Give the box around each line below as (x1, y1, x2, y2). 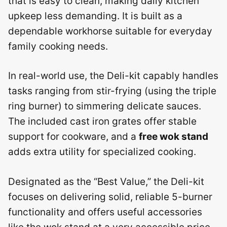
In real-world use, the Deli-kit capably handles (8, 70, 218, 82)
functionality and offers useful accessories (8, 206, 202, 218)
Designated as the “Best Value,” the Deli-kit (8, 175, 204, 187)
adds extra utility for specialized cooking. (8, 146, 196, 158)
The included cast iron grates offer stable (8, 116, 197, 127)
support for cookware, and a (8, 131, 139, 142)
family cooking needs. (8, 40, 108, 52)
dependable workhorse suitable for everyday (8, 25, 212, 37)
